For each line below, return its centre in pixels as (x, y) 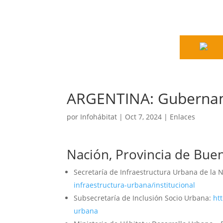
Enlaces (183, 117)
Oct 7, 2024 (144, 117)
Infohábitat (99, 117)
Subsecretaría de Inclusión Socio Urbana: (144, 198)
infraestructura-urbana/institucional (135, 185)
